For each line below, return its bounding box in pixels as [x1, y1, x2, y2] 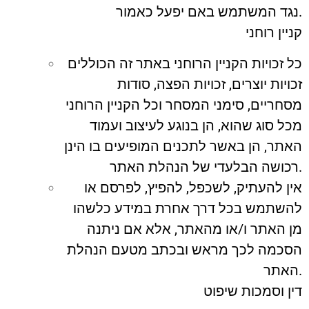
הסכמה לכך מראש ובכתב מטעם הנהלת [67, 241, 302, 258]
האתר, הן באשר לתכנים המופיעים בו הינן [64, 137, 302, 154]
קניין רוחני [246, 24, 302, 41]
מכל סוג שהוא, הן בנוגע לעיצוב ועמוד [90, 117, 302, 134]
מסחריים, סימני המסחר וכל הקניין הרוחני [66, 96, 302, 113]
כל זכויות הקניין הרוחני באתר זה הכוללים [68, 54, 302, 72]
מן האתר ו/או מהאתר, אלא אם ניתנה [87, 220, 302, 237]
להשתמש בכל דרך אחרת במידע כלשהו [73, 199, 302, 217]
